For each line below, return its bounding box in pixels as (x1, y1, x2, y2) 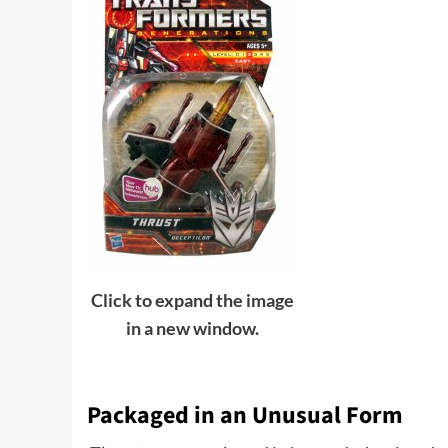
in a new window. (125, 316, 259, 339)
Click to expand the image (90, 288, 294, 311)
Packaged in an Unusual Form (87, 398, 403, 434)
